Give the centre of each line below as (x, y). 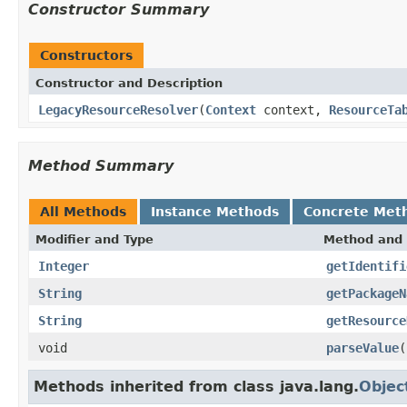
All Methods (83, 211)
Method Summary (101, 165)
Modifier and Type (94, 239)
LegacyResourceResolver (118, 109)
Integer (64, 266)
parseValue (362, 347)
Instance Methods (215, 211)
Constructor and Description (129, 83)
